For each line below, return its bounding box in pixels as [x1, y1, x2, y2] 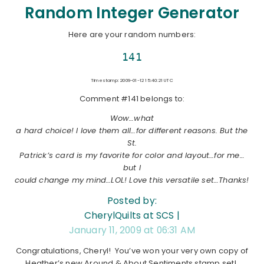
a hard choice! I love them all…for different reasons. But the [16, 124, 248, 136]
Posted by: [107, 194, 157, 207]
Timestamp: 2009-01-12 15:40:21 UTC [91, 77, 173, 84]
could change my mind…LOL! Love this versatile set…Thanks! [15, 174, 249, 186]
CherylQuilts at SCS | [84, 209, 180, 222]
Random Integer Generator [24, 2, 240, 24]
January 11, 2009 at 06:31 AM [68, 223, 196, 236]
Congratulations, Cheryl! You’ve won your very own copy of [15, 245, 249, 256]
